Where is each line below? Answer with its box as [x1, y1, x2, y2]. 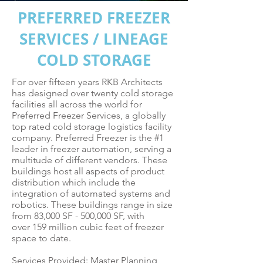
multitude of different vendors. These [12, 154, 167, 166]
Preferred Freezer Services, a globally [12, 110, 166, 121]
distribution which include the [12, 177, 136, 188]
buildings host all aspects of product [12, 166, 164, 177]
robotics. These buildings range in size [12, 199, 173, 210]
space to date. [12, 232, 73, 244]
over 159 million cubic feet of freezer [12, 221, 164, 232]
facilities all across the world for [12, 99, 142, 110]
